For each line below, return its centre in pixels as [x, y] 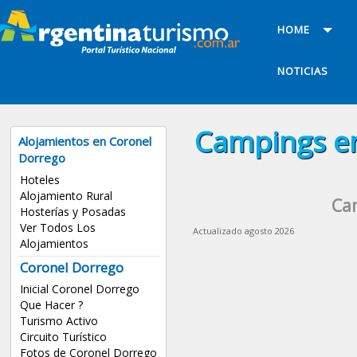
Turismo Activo [59, 320]
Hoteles [39, 180]
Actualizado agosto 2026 [243, 230]
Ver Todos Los [57, 228]
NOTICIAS [302, 71]
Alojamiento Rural [66, 196]
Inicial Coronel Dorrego [79, 288]
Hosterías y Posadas [73, 212]
